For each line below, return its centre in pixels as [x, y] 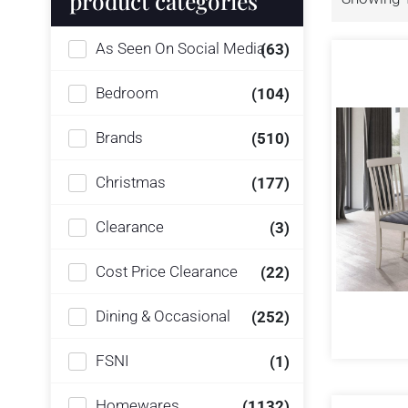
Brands [119, 138]
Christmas [131, 182]
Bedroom [127, 93]
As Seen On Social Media [180, 48]
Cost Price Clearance [167, 271]
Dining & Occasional [163, 316]
